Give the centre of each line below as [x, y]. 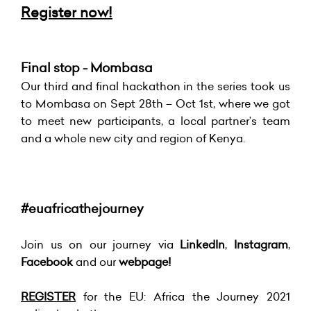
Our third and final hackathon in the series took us [155, 86]
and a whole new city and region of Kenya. [133, 138]
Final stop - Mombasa [87, 67]
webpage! [145, 261]
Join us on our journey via [101, 244]
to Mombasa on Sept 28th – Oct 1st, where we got [155, 103]
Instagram [261, 244]
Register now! [67, 12]
